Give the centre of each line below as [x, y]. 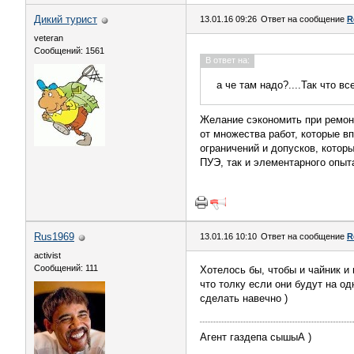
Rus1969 [54, 237]
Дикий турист [66, 19]
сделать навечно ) [244, 298]
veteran [49, 38]
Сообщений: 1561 [69, 51]
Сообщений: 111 [66, 268]
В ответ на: [228, 60]
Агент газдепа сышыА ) [256, 337]
